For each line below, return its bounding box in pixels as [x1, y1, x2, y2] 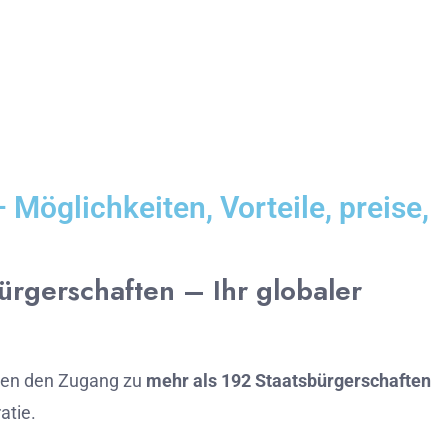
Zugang [58, 370, 123, 391]
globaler [256, 270, 362, 311]
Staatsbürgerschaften [255, 370, 431, 391]
